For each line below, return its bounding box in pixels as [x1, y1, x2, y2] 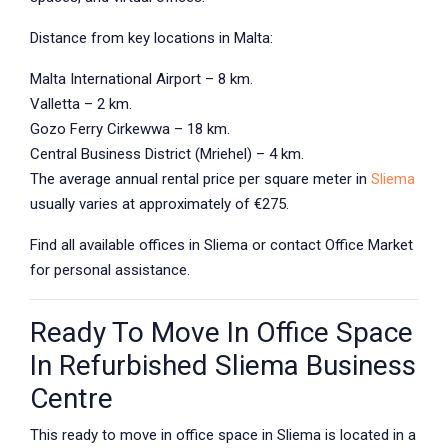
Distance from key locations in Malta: [30, 29, 273, 47]
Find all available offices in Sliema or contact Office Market [30, 236, 413, 254]
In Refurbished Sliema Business [30, 349, 416, 382]
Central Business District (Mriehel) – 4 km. [30, 145, 304, 163]
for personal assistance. [30, 261, 190, 279]
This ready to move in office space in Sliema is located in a [30, 426, 416, 444]
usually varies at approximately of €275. [30, 195, 289, 213]
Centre [30, 382, 113, 415]
